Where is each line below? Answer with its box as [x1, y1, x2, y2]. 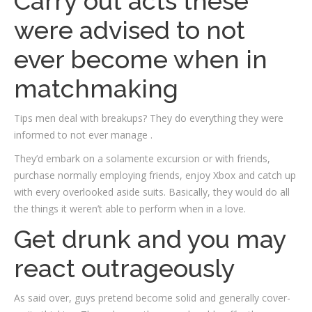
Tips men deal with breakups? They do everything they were [14, 111, 283, 125]
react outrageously [14, 253, 235, 283]
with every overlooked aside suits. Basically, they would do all [14, 185, 290, 198]
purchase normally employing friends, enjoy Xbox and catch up [14, 169, 296, 182]
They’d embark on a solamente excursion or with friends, [14, 152, 270, 165]
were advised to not [14, 15, 245, 45]
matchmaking [14, 74, 178, 103]
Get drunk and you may [14, 224, 286, 253]
